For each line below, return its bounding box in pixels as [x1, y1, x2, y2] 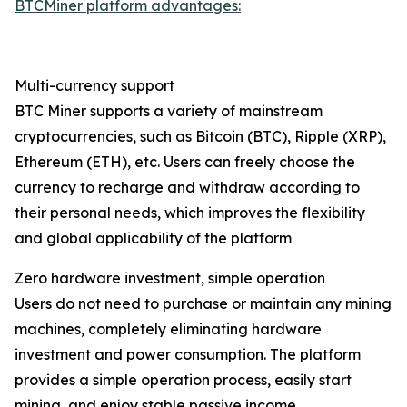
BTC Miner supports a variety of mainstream [15, 102, 323, 121]
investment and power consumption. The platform [15, 345, 361, 364]
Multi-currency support [15, 76, 174, 95]
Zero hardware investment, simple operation [15, 269, 325, 288]
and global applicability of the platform [15, 229, 292, 248]
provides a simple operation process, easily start [15, 371, 352, 390]
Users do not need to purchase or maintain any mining [15, 294, 392, 313]
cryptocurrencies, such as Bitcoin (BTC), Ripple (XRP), [15, 127, 386, 146]
